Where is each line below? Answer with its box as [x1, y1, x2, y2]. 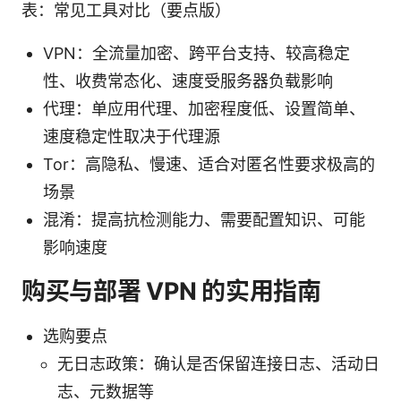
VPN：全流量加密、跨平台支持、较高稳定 [43, 43, 350, 63]
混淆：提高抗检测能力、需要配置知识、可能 [43, 209, 365, 229]
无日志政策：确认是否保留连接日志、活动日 [57, 354, 380, 373]
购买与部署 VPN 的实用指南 [21, 276, 321, 306]
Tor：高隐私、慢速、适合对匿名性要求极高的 [43, 154, 375, 174]
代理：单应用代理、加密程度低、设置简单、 [43, 98, 365, 118]
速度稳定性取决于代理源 [43, 126, 220, 146]
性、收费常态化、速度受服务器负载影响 [43, 71, 333, 90]
